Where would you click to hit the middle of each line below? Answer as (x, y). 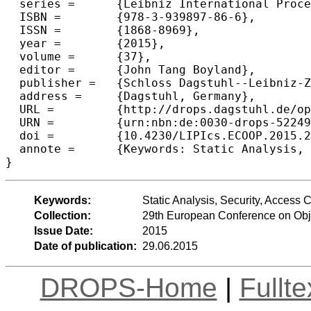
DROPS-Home (128, 287)
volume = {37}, (40, 56)
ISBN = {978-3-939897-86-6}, (33, 17)
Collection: (62, 215)
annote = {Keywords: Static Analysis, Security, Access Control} (40, 149)
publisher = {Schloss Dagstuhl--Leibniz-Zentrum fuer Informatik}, (51, 83)
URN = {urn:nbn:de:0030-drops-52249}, (30, 122)
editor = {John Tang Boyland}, (40, 69)
